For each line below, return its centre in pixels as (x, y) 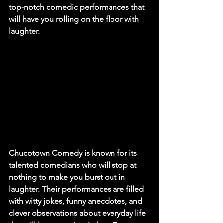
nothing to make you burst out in (68, 177)
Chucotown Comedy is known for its (74, 153)
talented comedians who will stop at (74, 165)
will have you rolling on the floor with (75, 19)
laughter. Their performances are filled (77, 189)
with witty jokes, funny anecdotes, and (77, 201)
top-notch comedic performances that (78, 7)
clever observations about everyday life (78, 213)
